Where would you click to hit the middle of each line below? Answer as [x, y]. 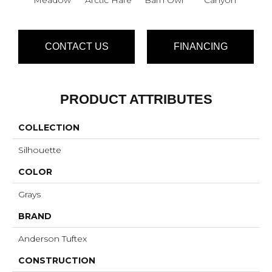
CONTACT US [76, 47]
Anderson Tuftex [53, 238]
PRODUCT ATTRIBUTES [136, 99]
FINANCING [200, 47]
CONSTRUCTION [57, 260]
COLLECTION [49, 127]
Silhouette [40, 150]
